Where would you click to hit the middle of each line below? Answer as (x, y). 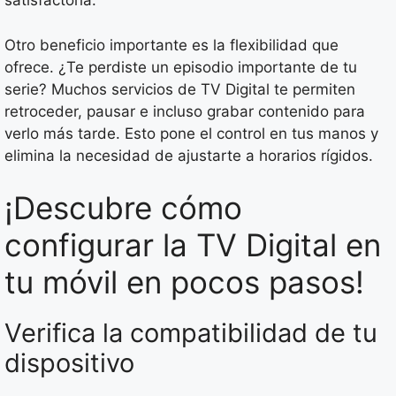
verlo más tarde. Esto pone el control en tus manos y (191, 133)
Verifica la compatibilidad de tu (191, 333)
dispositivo (69, 363)
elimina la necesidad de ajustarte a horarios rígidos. (189, 155)
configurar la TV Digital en (193, 245)
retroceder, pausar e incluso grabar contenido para (185, 111)
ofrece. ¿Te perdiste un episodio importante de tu (181, 67)
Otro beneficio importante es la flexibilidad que (171, 45)
